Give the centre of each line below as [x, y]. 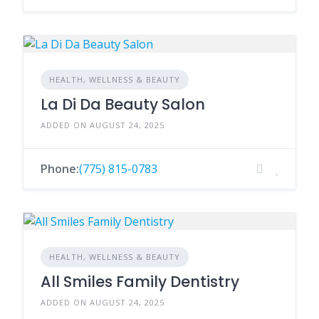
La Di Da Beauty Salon [123, 104]
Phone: [60, 169]
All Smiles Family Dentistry [140, 282]
